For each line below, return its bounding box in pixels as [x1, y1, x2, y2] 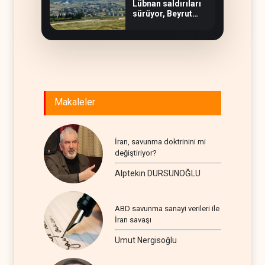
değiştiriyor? [115, 148, 157, 157]
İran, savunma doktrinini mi [115, 137, 206, 146]
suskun [132, 19, 161, 29]
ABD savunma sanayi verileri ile [115, 203, 219, 213]
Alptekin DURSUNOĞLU [115, 168, 201, 178]
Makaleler [54, 96, 95, 108]
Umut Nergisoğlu [115, 235, 177, 245]
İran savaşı [115, 215, 151, 224]
